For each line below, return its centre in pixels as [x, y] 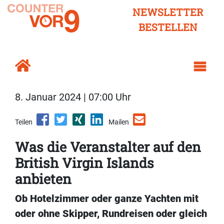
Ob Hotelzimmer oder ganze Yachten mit [107, 199]
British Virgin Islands [84, 163]
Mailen [119, 122]
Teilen [24, 122]
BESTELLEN [168, 27]
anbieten [43, 179]
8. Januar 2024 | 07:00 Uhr [73, 97]
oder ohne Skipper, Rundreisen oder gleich [111, 214]
